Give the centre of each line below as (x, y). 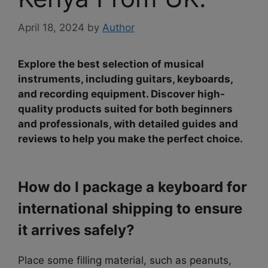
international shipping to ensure (130, 209)
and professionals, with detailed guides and (128, 124)
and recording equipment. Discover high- (121, 94)
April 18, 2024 (51, 27)
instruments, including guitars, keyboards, (125, 79)
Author (118, 27)
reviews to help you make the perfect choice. (130, 138)
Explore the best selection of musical (111, 64)
